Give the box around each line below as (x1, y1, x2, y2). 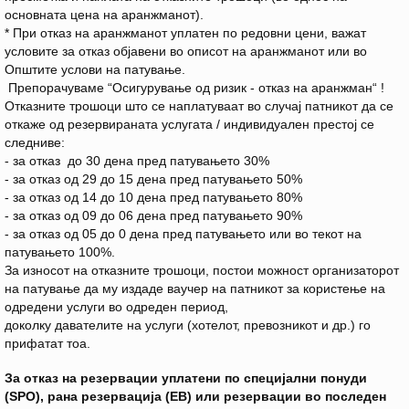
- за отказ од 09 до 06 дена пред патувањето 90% (5, 208, 302, 224)
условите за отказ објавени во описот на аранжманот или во (5, 44, 367, 59)
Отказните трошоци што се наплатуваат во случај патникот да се (5, 99, 393, 114)
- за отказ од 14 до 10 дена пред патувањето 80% (5, 190, 302, 205)
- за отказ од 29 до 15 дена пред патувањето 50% (5, 172, 302, 187)
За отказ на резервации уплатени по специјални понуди (5, 371, 367, 386)
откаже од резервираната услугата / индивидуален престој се (5, 117, 374, 132)
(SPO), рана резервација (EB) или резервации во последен (5, 389, 386, 404)
